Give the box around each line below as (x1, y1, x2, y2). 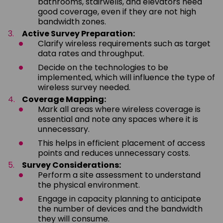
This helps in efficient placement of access (38, 137, 205, 149)
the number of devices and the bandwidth (38, 203, 203, 215)
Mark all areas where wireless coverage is (38, 103, 201, 115)
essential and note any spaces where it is (38, 113, 198, 125)
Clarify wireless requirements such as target (38, 37, 211, 49)
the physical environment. (38, 179, 140, 191)
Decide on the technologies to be (38, 61, 168, 73)
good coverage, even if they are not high (38, 5, 196, 17)
